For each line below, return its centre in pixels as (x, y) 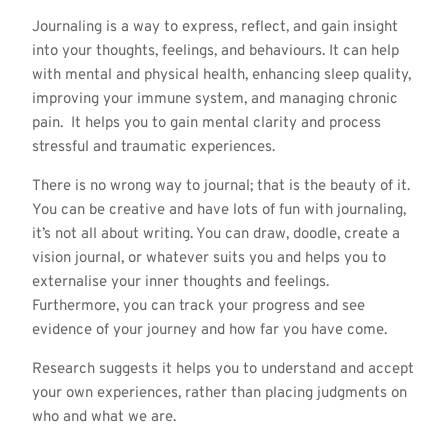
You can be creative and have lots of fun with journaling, (218, 210)
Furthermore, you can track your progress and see (198, 306)
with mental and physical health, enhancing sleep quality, (221, 75)
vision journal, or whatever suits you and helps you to (208, 258)
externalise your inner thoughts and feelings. (182, 282)
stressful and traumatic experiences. (153, 147)
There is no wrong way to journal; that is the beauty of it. (222, 186)
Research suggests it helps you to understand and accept (222, 369)
